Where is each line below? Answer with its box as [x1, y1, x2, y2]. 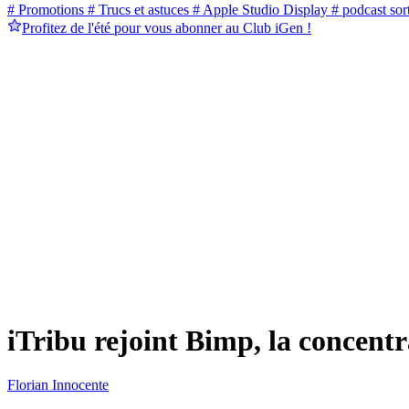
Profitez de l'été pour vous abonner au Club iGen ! [22, 20, 311, 37]
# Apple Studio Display [189, 2, 328, 18]
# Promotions [7, 2, 84, 18]
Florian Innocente [7, 377, 109, 393]
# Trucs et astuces [84, 2, 189, 18]
